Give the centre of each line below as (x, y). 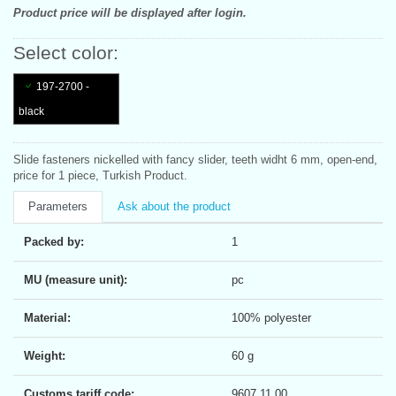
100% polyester (271, 317)
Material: (47, 317)
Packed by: (54, 241)
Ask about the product (174, 206)
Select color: (66, 52)
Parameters (58, 206)
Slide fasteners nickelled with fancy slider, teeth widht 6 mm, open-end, (195, 159)
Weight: (45, 355)
